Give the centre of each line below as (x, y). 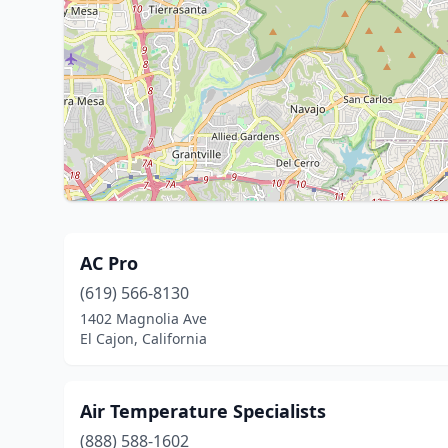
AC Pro (109, 263)
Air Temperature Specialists (203, 411)
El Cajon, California (143, 338)
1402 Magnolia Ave (143, 318)
